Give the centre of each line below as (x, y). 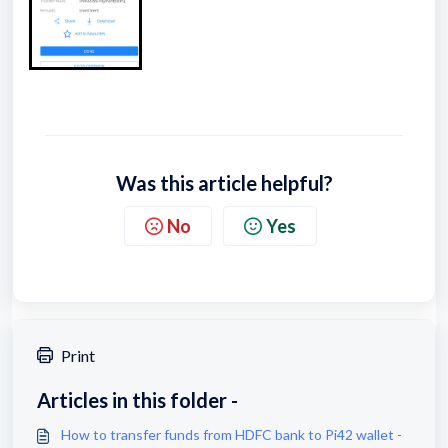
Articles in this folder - (137, 400)
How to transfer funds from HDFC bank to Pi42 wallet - (231, 434)
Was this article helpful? (224, 183)
